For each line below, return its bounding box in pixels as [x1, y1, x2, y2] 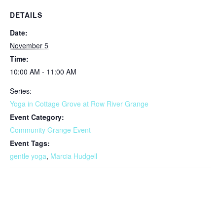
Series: [10, 86, 32, 96]
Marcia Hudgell [50, 151, 97, 161]
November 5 [10, 40, 48, 50]
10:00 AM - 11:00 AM [10, 67, 76, 76]
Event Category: [10, 112, 64, 122]
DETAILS [10, 10, 42, 20]
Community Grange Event [10, 125, 91, 135]
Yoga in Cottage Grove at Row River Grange [10, 99, 148, 109]
